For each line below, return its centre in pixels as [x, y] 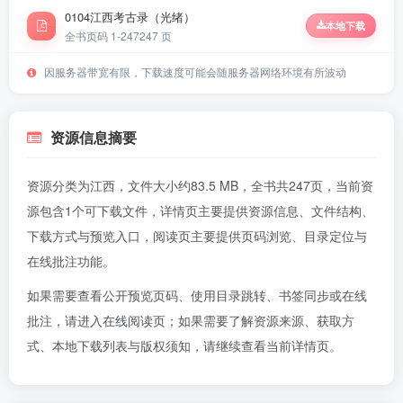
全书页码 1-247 [102, 36]
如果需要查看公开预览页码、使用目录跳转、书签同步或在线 [197, 295]
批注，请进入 [65, 320]
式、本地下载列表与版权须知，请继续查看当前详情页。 [184, 345]
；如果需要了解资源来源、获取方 [260, 320]
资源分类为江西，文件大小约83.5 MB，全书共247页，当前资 [200, 185]
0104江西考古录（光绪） [130, 17]
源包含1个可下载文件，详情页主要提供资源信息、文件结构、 [201, 210]
